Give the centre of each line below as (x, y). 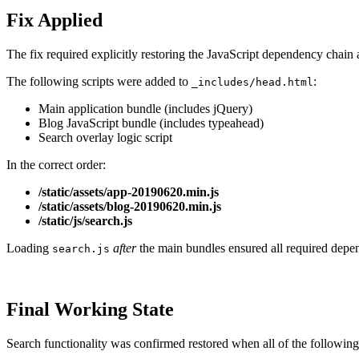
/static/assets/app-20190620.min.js (129, 192)
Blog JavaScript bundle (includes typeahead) (151, 123)
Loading (29, 248)
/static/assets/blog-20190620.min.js (130, 206)
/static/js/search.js (85, 220)
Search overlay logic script (105, 137)
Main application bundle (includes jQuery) (145, 108)
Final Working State (90, 309)
